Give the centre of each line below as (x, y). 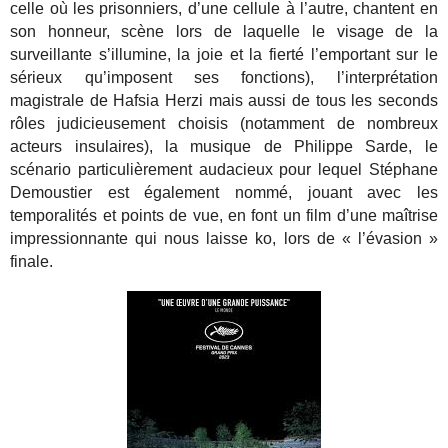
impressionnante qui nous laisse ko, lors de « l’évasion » (224, 238)
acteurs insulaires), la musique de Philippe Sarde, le (224, 146)
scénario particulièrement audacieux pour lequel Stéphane (224, 169)
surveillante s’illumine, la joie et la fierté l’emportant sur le (224, 54)
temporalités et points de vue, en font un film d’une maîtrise (224, 215)
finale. (32, 261)
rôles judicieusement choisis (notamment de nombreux (224, 123)
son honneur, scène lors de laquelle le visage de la (224, 31)
